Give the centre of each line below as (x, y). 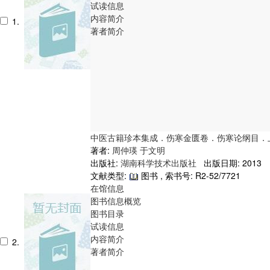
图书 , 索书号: (167, 175)
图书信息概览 (116, 200)
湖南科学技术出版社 (160, 162)
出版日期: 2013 (230, 162)
